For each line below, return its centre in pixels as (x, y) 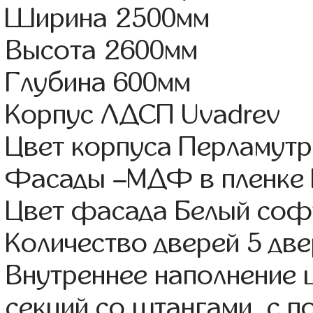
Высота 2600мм (102, 51)
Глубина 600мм (99, 83)
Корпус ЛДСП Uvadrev (143, 115)
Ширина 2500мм (108, 19)
